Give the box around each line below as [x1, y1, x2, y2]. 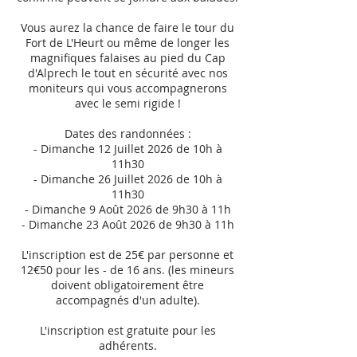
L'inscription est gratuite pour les [39, 323, 216, 338]
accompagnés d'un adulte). [55, 292, 200, 308]
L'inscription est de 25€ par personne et [22, 247, 233, 262]
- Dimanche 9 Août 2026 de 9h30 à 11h [24, 202, 231, 217]
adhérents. [98, 338, 157, 353]
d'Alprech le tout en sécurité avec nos [27, 65, 228, 80]
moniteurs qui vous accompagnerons [28, 80, 227, 96]
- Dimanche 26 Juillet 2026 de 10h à [33, 171, 222, 186]
